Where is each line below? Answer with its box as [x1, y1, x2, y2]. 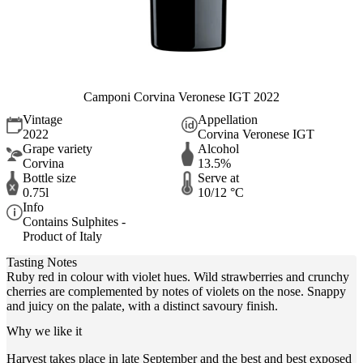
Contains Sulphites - [23, 215, 126, 229]
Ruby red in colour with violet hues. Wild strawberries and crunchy [6, 269, 349, 284]
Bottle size [23, 171, 76, 186]
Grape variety [23, 142, 92, 156]
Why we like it [6, 323, 82, 338]
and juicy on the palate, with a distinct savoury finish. [6, 298, 278, 313]
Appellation [198, 113, 258, 127]
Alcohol [198, 142, 239, 156]
